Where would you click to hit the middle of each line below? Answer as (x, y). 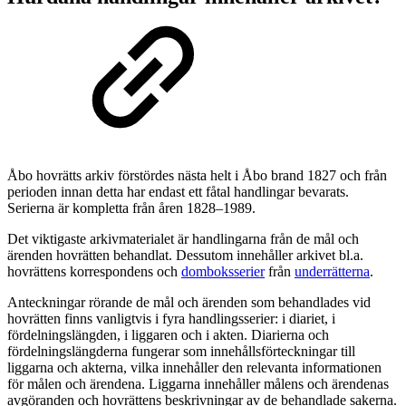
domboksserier (223, 272)
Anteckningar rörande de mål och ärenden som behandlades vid (189, 303)
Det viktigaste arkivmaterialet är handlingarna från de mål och (183, 239)
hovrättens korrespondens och (94, 272)
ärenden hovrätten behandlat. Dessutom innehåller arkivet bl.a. (185, 256)
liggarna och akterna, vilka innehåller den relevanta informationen (194, 368)
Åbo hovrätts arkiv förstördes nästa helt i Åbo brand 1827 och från (197, 176)
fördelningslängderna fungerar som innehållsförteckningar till (181, 352)
